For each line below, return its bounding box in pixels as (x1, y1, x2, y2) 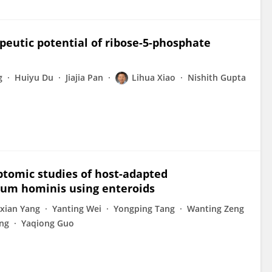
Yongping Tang (114, 203, 175, 214)
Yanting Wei (52, 203, 101, 214)
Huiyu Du (15, 72, 53, 83)
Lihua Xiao (132, 72, 175, 83)
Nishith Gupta (188, 72, 246, 83)
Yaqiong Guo (21, 217, 74, 229)
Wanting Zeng (187, 203, 244, 214)
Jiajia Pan (66, 72, 103, 83)
